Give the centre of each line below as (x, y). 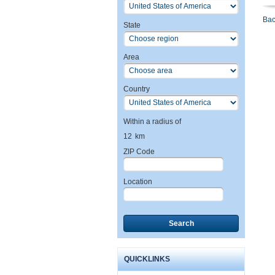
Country (137, 89)
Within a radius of (152, 121)
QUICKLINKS (147, 259)
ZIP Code (139, 151)
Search (181, 223)
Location (138, 182)
